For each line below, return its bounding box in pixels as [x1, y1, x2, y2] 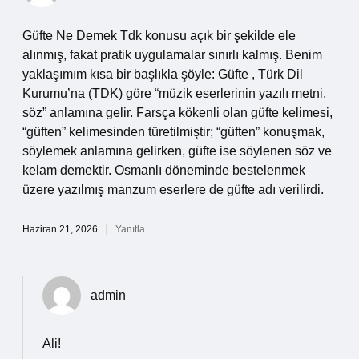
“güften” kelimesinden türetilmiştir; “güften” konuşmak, [22, 125, 325, 139]
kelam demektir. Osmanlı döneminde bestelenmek [22, 163, 305, 177]
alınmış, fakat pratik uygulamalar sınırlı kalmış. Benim [22, 48, 322, 62]
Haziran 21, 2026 [22, 224, 98, 235]
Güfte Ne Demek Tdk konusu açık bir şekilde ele [22, 29, 296, 42]
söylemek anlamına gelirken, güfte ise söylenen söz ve [22, 144, 332, 158]
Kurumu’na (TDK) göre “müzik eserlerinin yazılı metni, [22, 87, 326, 100]
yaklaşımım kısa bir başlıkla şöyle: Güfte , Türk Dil [22, 67, 303, 81]
